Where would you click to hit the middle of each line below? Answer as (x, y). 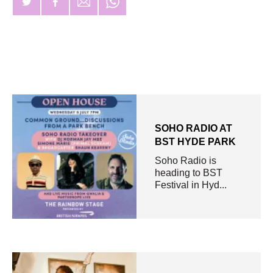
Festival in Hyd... (191, 185)
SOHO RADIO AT (193, 129)
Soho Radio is (186, 161)
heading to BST (189, 173)
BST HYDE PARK (195, 142)
